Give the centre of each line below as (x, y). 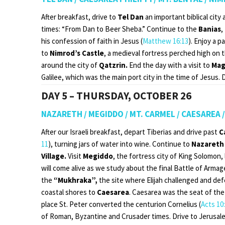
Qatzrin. (114, 65)
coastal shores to (69, 192)
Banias (210, 29)
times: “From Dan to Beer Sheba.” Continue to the (120, 29)
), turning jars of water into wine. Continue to (120, 144)
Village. (54, 156)
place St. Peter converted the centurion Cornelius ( (121, 204)
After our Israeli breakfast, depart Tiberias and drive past (130, 132)
